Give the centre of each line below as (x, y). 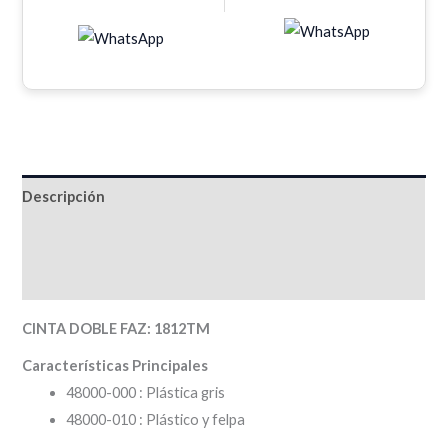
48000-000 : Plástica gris (146, 392)
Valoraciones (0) (78, 279)
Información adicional (98, 238)
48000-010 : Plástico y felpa (156, 419)
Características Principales (115, 365)
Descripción (64, 196)
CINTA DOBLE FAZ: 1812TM (116, 328)
